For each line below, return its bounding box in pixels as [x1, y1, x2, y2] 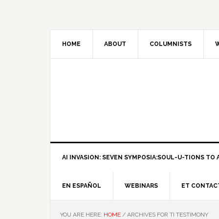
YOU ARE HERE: [60, 211, 104, 218]
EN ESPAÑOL [62, 182, 101, 189]
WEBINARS [125, 182, 158, 189]
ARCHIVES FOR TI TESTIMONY [126, 211, 208, 218]
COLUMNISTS [150, 41, 192, 47]
